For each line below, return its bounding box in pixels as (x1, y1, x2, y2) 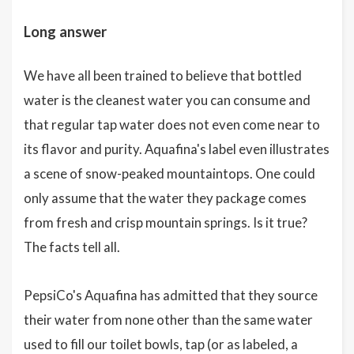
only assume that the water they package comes (24, 189, 307, 206)
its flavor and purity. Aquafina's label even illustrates (24, 140, 330, 157)
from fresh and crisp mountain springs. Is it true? (24, 213, 307, 231)
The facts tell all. (24, 238, 120, 255)
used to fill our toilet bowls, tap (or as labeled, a (24, 335, 298, 352)
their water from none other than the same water (24, 311, 313, 328)
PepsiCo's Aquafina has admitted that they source (24, 286, 318, 303)
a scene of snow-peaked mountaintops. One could (24, 164, 315, 182)
